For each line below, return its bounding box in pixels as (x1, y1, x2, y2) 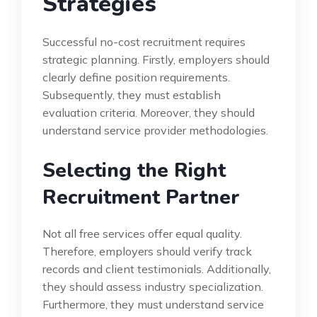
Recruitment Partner (42, 183, 240, 211)
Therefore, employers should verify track (42, 243, 252, 258)
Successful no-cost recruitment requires (42, 34, 246, 49)
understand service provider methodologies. (42, 122, 268, 137)
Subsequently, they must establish (42, 87, 221, 102)
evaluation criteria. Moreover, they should (42, 105, 255, 120)
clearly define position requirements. (42, 69, 230, 84)
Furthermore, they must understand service (42, 296, 264, 311)
